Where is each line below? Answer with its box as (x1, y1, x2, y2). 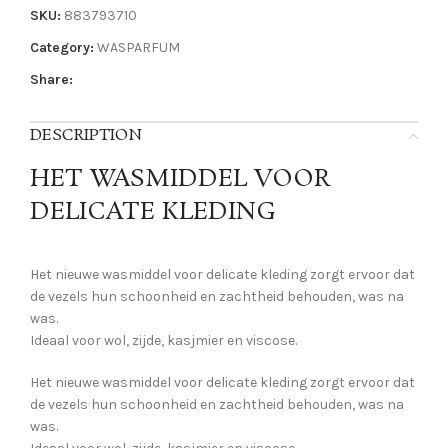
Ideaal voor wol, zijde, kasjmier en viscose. (30, 332, 297, 350)
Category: (30, 39, 94, 57)
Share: (30, 71, 73, 89)
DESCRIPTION (30, 124, 142, 148)
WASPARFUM (97, 39, 180, 57)
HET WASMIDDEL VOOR (30, 163, 331, 197)
